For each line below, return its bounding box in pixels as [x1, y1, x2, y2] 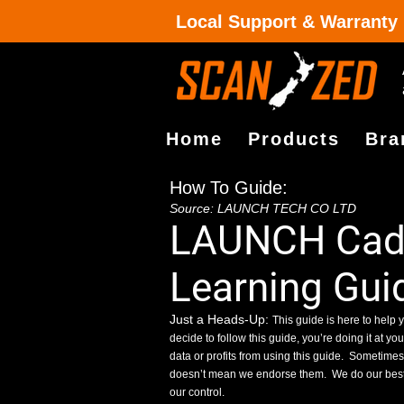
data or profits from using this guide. [170, 350, 349, 363]
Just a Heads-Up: [170, 312, 272, 326]
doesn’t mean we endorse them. [170, 368, 332, 381]
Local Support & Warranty [176, 12, 398, 32]
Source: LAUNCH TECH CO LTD [170, 201, 356, 216]
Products [248, 129, 340, 149]
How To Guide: [170, 178, 288, 197]
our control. [170, 386, 225, 399]
